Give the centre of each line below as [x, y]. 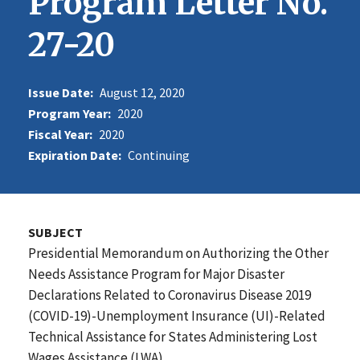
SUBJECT [55, 232]
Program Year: [70, 113]
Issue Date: [61, 92]
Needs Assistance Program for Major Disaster [156, 274]
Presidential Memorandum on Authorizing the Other [178, 253]
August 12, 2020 [142, 92]
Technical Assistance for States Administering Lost [173, 336]
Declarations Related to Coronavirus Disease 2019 [170, 295]
